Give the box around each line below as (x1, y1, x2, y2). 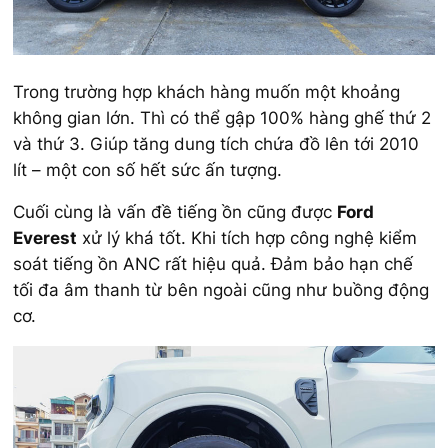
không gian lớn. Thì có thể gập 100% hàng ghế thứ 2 (13, 107, 431, 128)
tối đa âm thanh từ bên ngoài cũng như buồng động (13, 280, 429, 301)
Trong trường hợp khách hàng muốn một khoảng (13, 81, 400, 102)
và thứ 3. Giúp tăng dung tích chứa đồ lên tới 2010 (13, 133, 419, 154)
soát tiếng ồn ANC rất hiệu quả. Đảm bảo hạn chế (13, 254, 413, 275)
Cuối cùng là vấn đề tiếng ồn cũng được (13, 202, 337, 223)
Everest (13, 228, 77, 249)
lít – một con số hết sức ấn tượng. (13, 159, 282, 180)
